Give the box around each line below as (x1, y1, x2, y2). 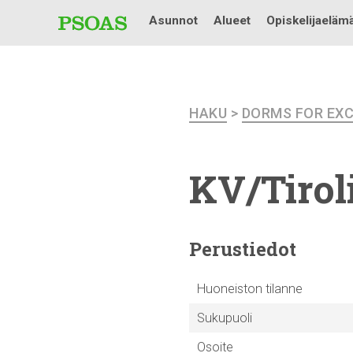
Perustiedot (189, 236, 296, 262)
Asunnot (149, 13, 198, 28)
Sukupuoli (196, 310, 252, 325)
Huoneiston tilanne (196, 281, 303, 296)
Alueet (214, 13, 251, 28)
